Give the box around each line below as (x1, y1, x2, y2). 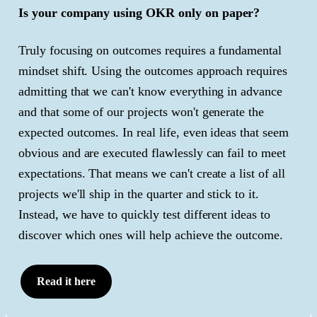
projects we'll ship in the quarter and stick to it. (18, 186, 259, 201)
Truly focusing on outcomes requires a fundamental (18, 42, 282, 57)
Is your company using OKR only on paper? (18, 5, 260, 20)
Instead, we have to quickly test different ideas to (18, 207, 270, 221)
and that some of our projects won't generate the (18, 104, 265, 119)
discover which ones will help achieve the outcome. (18, 227, 283, 242)
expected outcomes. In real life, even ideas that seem (18, 125, 289, 139)
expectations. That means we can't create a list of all (18, 166, 285, 180)
